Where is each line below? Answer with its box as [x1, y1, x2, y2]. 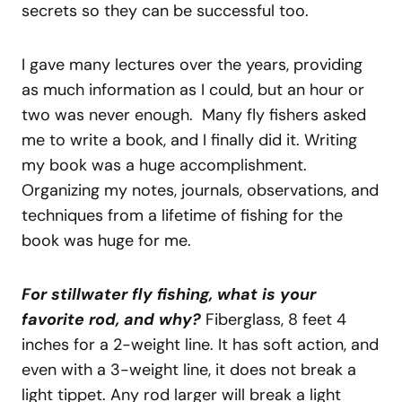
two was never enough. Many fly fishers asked [22, 104, 366, 127]
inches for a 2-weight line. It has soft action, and [22, 334, 379, 356]
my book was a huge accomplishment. [22, 154, 307, 177]
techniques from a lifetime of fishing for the [22, 205, 343, 227]
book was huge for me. [22, 230, 191, 252]
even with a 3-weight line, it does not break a [22, 359, 356, 381]
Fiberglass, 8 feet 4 [201, 309, 346, 331]
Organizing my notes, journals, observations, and [22, 179, 379, 202]
